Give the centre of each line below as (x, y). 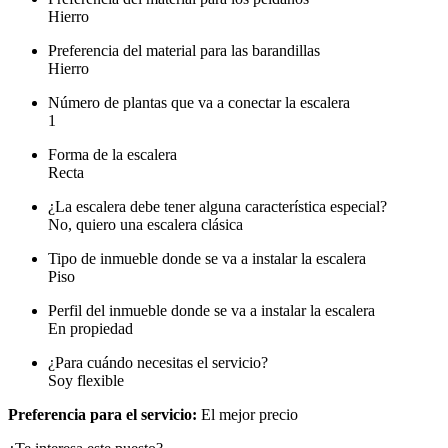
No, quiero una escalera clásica (145, 225)
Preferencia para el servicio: (102, 415)
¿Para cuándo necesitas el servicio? (158, 363)
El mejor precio (247, 415)
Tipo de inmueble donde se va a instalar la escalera (207, 259)
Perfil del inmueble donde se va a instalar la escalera (211, 311)
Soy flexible (86, 381)
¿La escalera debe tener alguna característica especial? (217, 207)
